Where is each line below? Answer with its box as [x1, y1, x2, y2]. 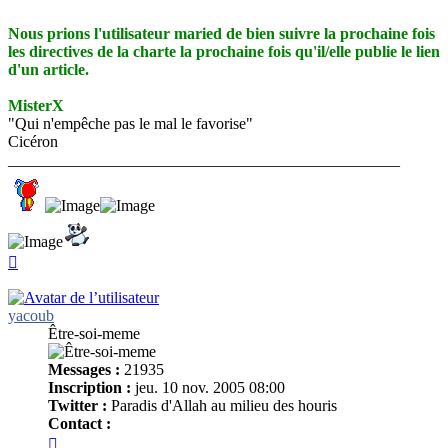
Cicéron [8, 132, 58, 150]
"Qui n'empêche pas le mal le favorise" [8, 114, 253, 132]
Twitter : [48, 396, 107, 414]
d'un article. [8, 60, 89, 78]
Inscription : [48, 378, 131, 396]
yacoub [8, 306, 54, 324]
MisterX [8, 96, 64, 114]
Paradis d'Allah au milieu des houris [107, 396, 337, 414]
